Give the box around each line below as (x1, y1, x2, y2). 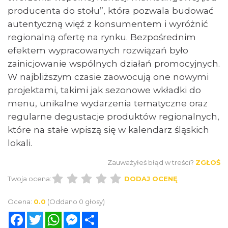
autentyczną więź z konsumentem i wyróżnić (8, 18, 208, 29)
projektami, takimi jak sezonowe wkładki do (8, 84, 201, 95)
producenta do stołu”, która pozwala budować (8, 5, 214, 16)
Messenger (80, 211, 125, 220)
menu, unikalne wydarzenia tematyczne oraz (8, 98, 208, 108)
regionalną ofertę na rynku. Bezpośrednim (8, 32, 196, 42)
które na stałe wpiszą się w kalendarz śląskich (8, 124, 209, 135)
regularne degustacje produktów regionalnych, (8, 111, 219, 122)
